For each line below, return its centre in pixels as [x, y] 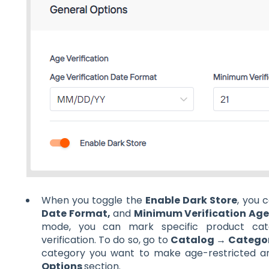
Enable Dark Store [191, 201]
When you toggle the [93, 201]
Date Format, [77, 214]
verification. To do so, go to [106, 240]
